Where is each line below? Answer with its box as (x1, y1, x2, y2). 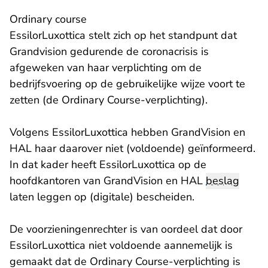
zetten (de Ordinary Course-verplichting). (10, 93, 208, 108)
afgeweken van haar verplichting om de (10, 60, 202, 75)
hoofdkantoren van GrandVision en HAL (10, 173, 206, 188)
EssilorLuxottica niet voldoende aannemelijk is (10, 238, 233, 253)
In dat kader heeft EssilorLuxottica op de (10, 157, 206, 172)
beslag (206, 173, 239, 188)
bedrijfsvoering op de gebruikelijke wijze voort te (10, 77, 245, 92)
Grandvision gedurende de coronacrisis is (10, 44, 209, 59)
